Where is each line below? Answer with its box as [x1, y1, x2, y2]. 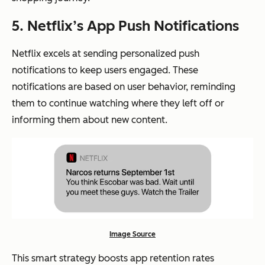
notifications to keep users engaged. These [12, 64, 198, 76]
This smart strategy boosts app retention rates [12, 252, 214, 264]
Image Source [109, 230, 156, 238]
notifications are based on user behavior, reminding [12, 80, 235, 92]
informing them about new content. [12, 114, 167, 125]
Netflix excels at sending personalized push [12, 47, 199, 59]
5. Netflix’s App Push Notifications [12, 17, 239, 34]
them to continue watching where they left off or [12, 97, 224, 109]
